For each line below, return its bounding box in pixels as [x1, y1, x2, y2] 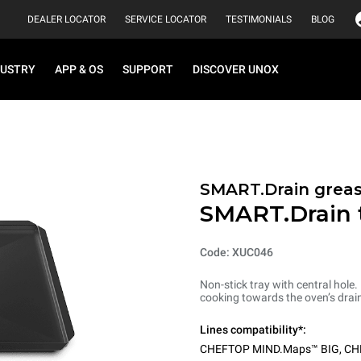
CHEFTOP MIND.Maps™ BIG [200, 342, 339, 355]
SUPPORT [122, 63, 173, 76]
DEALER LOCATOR [27, 14, 106, 25]
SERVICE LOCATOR [125, 14, 206, 25]
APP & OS [55, 63, 103, 76]
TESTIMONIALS [226, 14, 292, 25]
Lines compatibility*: [200, 323, 306, 336]
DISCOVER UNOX [193, 63, 279, 76]
